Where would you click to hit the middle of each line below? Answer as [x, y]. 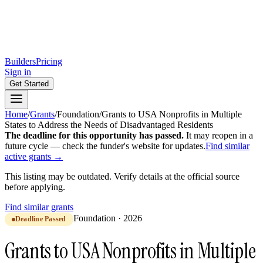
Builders [20, 61]
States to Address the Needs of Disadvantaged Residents [109, 125]
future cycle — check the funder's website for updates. [105, 146]
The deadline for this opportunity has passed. [94, 135]
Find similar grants [39, 207]
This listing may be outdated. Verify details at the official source [122, 176]
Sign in [18, 72]
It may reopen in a [220, 135]
